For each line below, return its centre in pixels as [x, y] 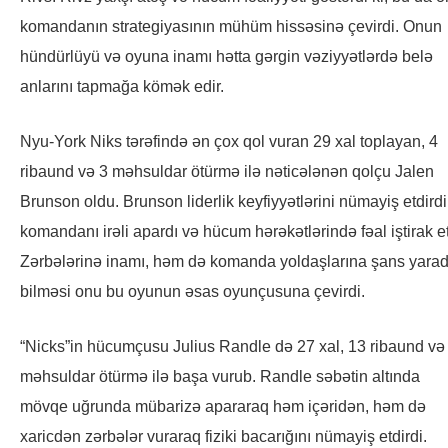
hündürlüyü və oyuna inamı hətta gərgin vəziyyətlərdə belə [226, 56]
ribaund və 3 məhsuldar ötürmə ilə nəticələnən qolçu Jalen [227, 171]
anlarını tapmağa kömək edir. [122, 86]
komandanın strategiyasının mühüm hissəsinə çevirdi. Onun [231, 26]
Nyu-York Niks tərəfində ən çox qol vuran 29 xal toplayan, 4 [229, 141]
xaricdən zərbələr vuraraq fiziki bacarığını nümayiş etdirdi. [223, 436]
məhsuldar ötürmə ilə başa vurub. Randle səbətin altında [220, 376]
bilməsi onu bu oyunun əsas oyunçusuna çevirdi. [192, 291]
